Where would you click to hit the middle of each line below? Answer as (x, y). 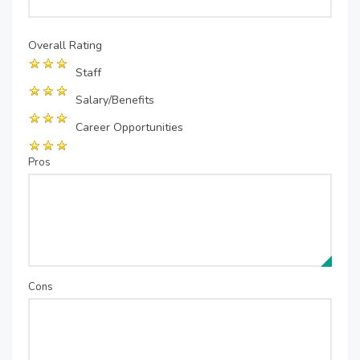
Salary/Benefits (115, 100)
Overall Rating (65, 45)
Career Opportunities (129, 127)
